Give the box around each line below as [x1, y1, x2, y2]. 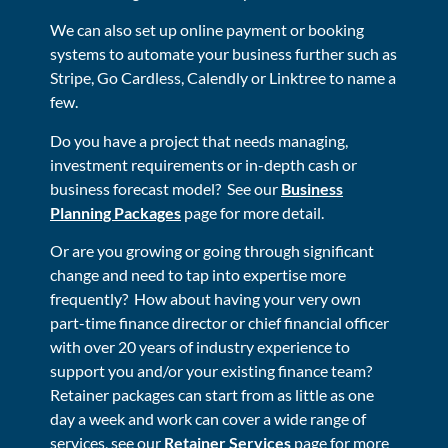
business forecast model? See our [50, 178, 281, 198]
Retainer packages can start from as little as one [50, 385, 374, 405]
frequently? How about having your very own [50, 289, 361, 309]
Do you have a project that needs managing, [50, 130, 348, 150]
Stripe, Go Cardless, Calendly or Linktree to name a [50, 68, 396, 88]
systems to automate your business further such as [50, 44, 397, 64]
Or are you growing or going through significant [50, 241, 374, 261]
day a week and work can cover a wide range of [50, 409, 366, 429]
